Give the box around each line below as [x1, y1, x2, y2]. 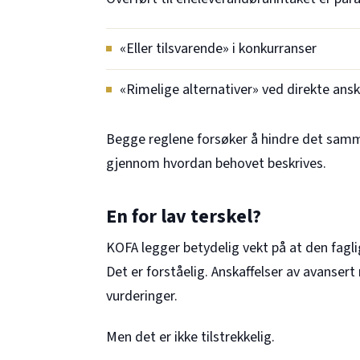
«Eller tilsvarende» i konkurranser [120, 38, 317, 59]
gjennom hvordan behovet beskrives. [106, 153, 326, 174]
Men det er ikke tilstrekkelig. [106, 326, 275, 347]
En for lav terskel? [106, 202, 261, 231]
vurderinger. [106, 286, 178, 307]
